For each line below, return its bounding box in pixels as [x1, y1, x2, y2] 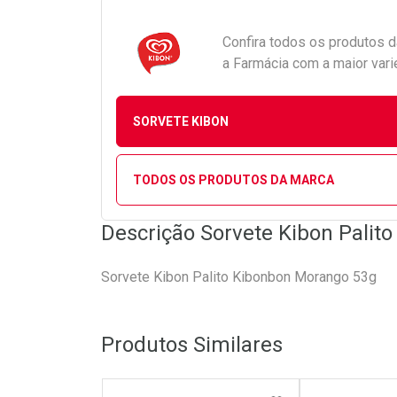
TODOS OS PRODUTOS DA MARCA [132, 172, 334, 187]
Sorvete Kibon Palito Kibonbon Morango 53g [101, 269, 377, 285]
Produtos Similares [101, 332, 283, 357]
